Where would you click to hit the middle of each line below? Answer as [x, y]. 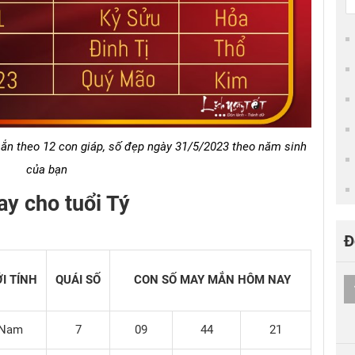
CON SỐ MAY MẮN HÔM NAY [210, 280]
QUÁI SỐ [78, 280]
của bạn [46, 170]
